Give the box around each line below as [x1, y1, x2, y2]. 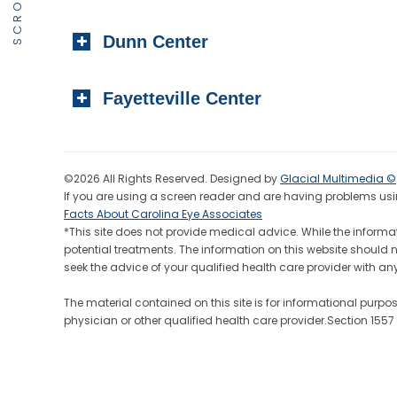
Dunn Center [103, 32, 208, 51]
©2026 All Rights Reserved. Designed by [64, 171, 280, 186]
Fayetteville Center [103, 89, 261, 108]
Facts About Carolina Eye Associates [64, 206, 262, 222]
